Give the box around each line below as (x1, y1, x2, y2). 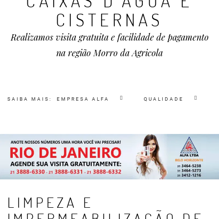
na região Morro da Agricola (56, 46, 163, 59)
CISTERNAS (55, 8, 164, 31)
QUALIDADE (144, 96, 184, 102)
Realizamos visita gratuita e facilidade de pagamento (10, 31, 209, 43)
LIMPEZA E (7, 192, 93, 211)
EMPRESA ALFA (57, 96, 109, 102)
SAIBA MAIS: (7, 96, 52, 102)
